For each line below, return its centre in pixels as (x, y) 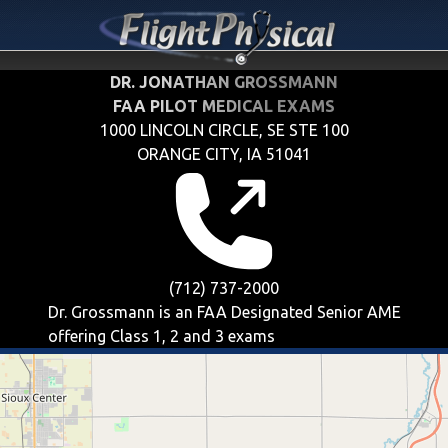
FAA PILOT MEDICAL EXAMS (224, 106)
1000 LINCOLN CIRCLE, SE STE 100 (224, 130)
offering (78, 336)
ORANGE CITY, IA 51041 (224, 154)
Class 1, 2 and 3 (166, 336)
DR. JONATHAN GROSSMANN (224, 82)
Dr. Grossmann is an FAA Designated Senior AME (224, 312)
